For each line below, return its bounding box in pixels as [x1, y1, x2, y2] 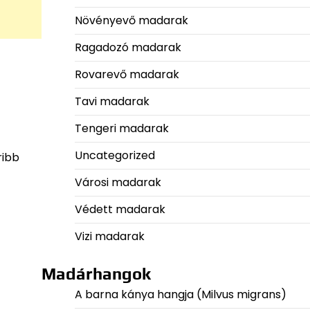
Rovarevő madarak [74, 66, 179, 83]
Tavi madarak [74, 93, 149, 110]
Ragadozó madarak [74, 39, 181, 56]
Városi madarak [74, 174, 161, 191]
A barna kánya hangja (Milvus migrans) [74, 286, 286, 303]
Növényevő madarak [74, 12, 188, 29]
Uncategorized [74, 147, 155, 164]
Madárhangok [41, 264, 151, 284]
